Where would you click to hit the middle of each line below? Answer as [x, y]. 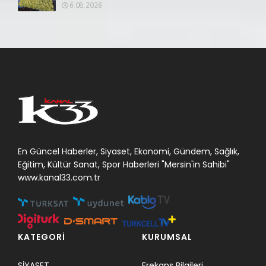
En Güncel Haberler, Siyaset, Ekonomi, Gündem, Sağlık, [129, 152]
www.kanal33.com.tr [59, 178]
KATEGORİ [42, 237]
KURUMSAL [167, 237]
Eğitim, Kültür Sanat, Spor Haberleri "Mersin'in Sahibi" [124, 165]
